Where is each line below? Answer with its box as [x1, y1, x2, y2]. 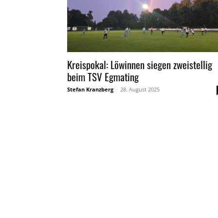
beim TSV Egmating [67, 69, 139, 85]
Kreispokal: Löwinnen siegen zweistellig [67, 57, 212, 73]
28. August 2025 [120, 86, 160, 93]
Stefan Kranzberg [67, 86, 113, 93]
